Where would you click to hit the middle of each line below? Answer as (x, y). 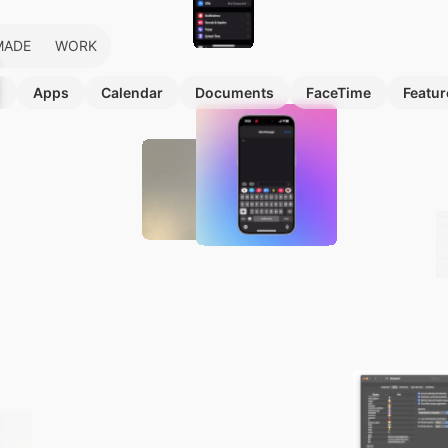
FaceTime (338, 92)
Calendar (132, 92)
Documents (234, 92)
